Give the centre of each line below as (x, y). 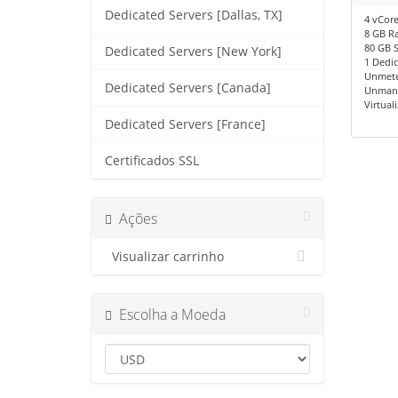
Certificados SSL (152, 161)
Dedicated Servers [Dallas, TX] (194, 15)
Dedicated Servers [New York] (193, 52)
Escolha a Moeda (169, 314)
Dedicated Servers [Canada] (188, 88)
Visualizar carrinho (164, 257)
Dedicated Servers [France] (185, 124)
